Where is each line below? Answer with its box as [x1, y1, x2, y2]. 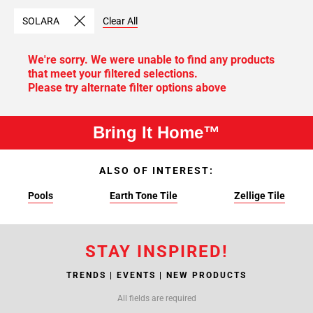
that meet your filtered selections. [28, 67, 198, 80]
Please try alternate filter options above [28, 81, 226, 94]
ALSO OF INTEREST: [99, 165, 214, 176]
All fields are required [117, 293, 196, 303]
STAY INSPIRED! [85, 242, 228, 261]
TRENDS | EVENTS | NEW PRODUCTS [66, 270, 247, 280]
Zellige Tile [233, 190, 285, 201]
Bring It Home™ [93, 123, 220, 142]
